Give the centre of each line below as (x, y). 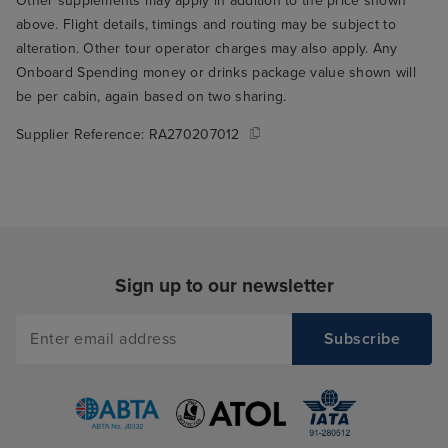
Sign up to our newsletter (224, 286)
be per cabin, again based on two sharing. (151, 97)
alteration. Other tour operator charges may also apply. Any (207, 49)
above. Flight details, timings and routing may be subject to (206, 25)
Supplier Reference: (82, 135)
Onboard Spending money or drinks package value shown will (216, 73)
